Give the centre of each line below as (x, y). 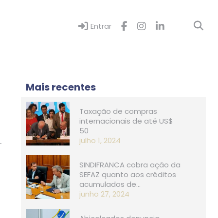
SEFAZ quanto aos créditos (128, 174)
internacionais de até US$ (126, 121)
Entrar (101, 26)
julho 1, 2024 (100, 140)
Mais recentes (61, 87)
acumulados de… (110, 184)
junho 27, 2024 (104, 194)
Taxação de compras (118, 111)
